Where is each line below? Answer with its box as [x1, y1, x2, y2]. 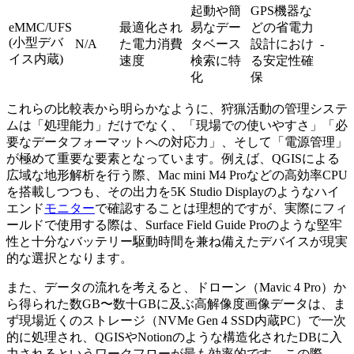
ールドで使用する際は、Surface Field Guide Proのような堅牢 [6, 218, 342, 232]
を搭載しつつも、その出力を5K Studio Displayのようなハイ [6, 185, 340, 199]
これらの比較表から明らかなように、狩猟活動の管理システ [6, 102, 348, 116]
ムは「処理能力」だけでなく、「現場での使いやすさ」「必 [6, 119, 348, 133]
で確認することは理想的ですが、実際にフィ [95, 201, 348, 216]
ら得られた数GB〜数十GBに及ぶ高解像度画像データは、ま [6, 297, 346, 311]
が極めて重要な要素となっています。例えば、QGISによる [6, 152, 340, 166]
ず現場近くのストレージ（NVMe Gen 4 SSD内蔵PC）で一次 [6, 314, 346, 328]
